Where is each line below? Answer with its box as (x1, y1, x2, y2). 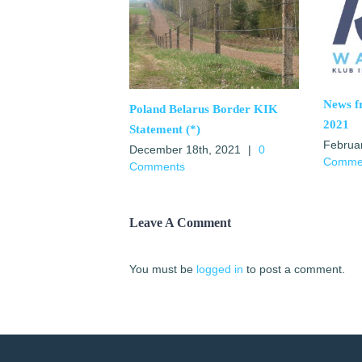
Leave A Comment (129, 216, 231, 230)
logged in (196, 263, 243, 276)
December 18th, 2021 (129, 143, 241, 157)
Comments (129, 160, 185, 174)
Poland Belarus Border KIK (129, 103, 278, 116)
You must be (129, 263, 196, 276)
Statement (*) (129, 123, 200, 137)
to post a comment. (243, 263, 345, 276)
